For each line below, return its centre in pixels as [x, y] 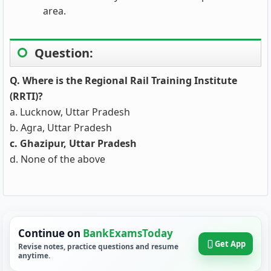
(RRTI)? [26, 96]
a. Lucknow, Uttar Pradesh [70, 112]
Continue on [51, 233]
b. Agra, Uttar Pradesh [61, 128]
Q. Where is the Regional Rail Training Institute [123, 80]
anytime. [34, 256]
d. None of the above [57, 159]
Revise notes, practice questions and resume [98, 247]
